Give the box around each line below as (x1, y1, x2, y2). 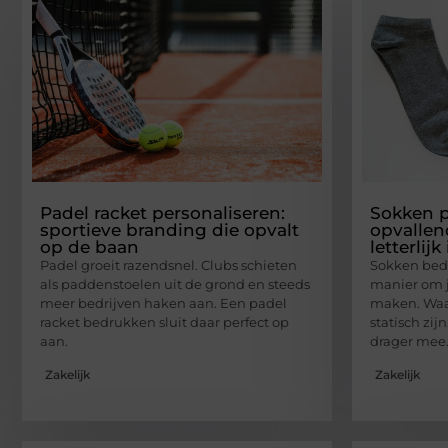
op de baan (40, 237, 139, 258)
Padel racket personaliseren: (40, 203, 285, 224)
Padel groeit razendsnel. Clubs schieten (40, 257, 297, 274)
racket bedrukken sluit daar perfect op (40, 314, 289, 331)
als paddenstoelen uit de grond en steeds (40, 276, 310, 293)
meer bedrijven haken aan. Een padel (40, 295, 287, 312)
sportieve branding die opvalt (40, 220, 299, 241)
